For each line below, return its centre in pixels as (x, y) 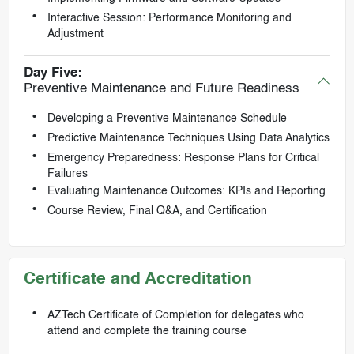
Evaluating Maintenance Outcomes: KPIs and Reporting (186, 191)
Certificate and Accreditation (137, 279)
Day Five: (53, 73)
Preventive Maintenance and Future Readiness (161, 88)
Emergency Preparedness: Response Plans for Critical (183, 158)
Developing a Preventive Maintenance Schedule (167, 118)
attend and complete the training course (147, 331)
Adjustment (75, 34)
